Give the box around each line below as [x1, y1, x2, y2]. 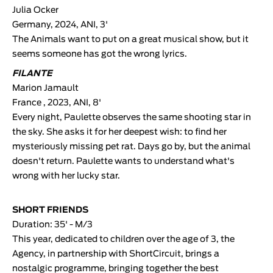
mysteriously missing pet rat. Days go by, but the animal [12, 142, 250, 151]
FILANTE [12, 69, 52, 78]
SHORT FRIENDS [12, 205, 88, 214]
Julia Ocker [12, 5, 58, 15]
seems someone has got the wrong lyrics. [12, 49, 187, 58]
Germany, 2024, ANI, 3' [12, 20, 108, 29]
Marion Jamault [12, 83, 79, 93]
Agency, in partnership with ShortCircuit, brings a [12, 249, 219, 258]
